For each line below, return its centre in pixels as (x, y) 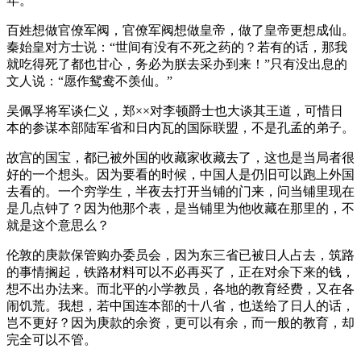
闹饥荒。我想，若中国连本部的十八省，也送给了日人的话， (180, 305)
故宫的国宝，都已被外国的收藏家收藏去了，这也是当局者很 (180, 157)
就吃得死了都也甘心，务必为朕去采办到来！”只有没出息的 (177, 64)
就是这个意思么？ (58, 225)
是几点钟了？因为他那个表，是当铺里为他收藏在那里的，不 (180, 208)
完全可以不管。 (52, 339)
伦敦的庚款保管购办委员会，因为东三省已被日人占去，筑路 (180, 255)
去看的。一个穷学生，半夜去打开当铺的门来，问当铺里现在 (180, 191)
